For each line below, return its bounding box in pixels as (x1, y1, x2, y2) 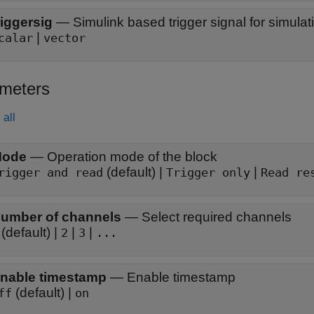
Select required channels (142, 210, 292, 224)
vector (43, 32, 86, 45)
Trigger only (166, 166, 250, 179)
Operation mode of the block (47, 149, 217, 164)
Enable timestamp (127, 270, 235, 285)
